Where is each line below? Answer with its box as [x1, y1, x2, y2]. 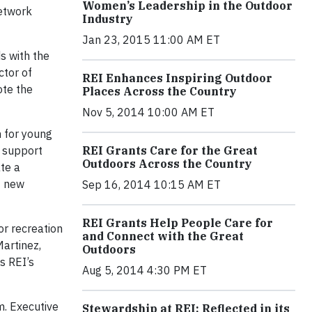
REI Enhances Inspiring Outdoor [82, 71, 272, 86]
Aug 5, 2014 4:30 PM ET [82, 263, 207, 278]
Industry [82, 12, 133, 26]
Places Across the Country [82, 84, 237, 99]
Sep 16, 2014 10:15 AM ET [82, 178, 221, 192]
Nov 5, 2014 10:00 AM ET [82, 105, 214, 120]
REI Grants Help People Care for [82, 216, 273, 231]
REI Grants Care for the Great [82, 143, 258, 158]
